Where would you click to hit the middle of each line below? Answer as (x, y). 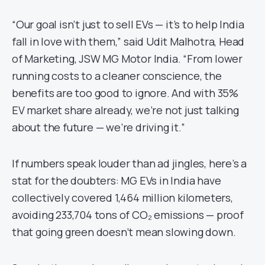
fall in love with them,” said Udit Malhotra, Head (128, 41)
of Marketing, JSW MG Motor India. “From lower (127, 59)
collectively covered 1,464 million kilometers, (122, 198)
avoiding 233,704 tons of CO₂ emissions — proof (128, 215)
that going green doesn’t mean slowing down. (124, 232)
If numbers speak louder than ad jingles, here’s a (130, 163)
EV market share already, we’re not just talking (125, 110)
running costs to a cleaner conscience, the (117, 76)
